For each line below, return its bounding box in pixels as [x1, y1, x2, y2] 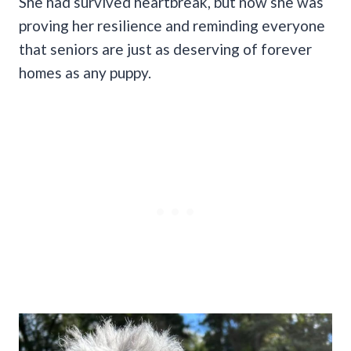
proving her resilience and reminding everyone [19, 16, 325, 34]
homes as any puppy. [19, 63, 151, 81]
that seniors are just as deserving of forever [19, 39, 312, 58]
